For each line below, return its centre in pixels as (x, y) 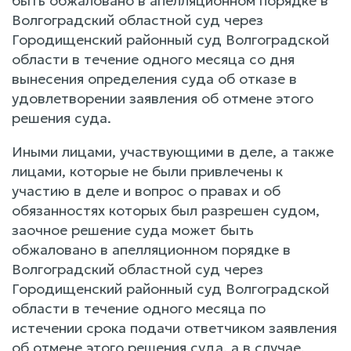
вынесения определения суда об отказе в (154, 78)
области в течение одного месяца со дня (153, 59)
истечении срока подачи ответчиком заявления (174, 327)
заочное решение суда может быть (133, 230)
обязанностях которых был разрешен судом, (166, 210)
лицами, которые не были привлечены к (147, 171)
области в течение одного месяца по (139, 308)
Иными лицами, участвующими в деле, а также (173, 151)
